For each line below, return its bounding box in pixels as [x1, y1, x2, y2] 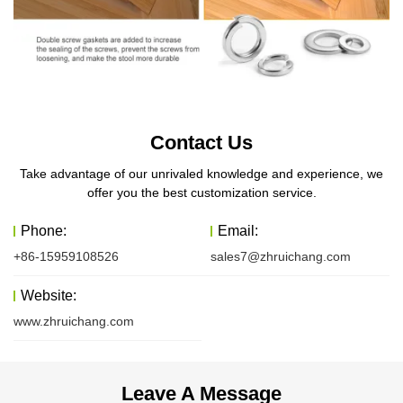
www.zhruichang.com [13, 314, 134, 329]
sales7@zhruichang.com [210, 249, 351, 264]
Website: [21, 288, 76, 304]
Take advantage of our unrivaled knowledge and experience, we [20, 166, 383, 182]
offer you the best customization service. [86, 185, 317, 201]
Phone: [21, 223, 67, 239]
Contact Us [150, 131, 253, 155]
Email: [218, 223, 258, 239]
